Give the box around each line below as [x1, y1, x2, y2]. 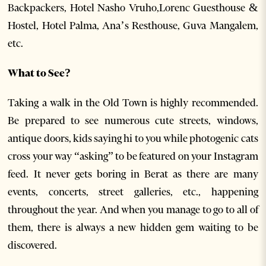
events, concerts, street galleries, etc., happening [8, 185, 258, 198]
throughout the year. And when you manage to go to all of [8, 202, 258, 216]
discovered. [8, 238, 58, 252]
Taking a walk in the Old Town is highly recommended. [8, 96, 258, 109]
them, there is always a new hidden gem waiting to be [8, 220, 258, 234]
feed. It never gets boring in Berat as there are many [8, 167, 258, 180]
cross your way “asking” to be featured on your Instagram [8, 149, 258, 163]
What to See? [8, 66, 71, 80]
